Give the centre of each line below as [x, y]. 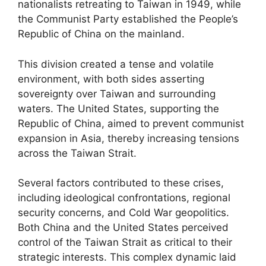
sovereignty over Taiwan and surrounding [117, 94]
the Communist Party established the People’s [128, 19]
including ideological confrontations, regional [124, 198]
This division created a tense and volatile [116, 64]
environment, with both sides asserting [111, 79]
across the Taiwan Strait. [77, 153]
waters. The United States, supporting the [118, 108]
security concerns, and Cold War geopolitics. [123, 213]
